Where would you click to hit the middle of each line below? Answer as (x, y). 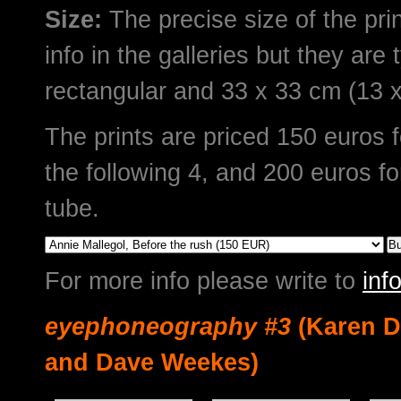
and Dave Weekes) (152, 362)
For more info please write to (204, 281)
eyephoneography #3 (168, 326)
